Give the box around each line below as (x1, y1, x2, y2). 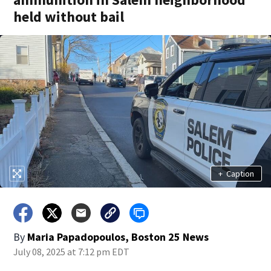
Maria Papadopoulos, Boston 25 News (27, 230, 209, 244)
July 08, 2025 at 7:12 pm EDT (13, 246, 130, 258)
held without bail (13, 7, 125, 26)
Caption (226, 168, 254, 179)
